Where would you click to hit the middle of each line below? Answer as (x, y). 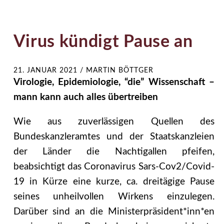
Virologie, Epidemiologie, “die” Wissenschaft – (114, 82)
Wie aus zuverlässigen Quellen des (114, 121)
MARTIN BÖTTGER (119, 70)
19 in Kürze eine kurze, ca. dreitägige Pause (114, 181)
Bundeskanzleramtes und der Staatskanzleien (114, 136)
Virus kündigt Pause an (103, 42)
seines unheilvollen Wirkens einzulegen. (114, 196)
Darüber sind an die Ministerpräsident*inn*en (114, 211)
